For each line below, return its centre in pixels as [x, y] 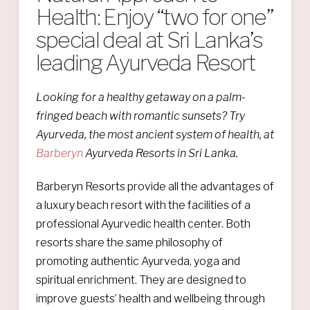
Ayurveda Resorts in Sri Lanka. [160, 153]
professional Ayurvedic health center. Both [143, 224]
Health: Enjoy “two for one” [155, 17]
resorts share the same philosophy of [129, 242]
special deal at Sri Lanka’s [149, 39]
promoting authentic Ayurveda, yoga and [138, 261]
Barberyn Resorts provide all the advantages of [155, 186]
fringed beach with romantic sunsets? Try [140, 116]
